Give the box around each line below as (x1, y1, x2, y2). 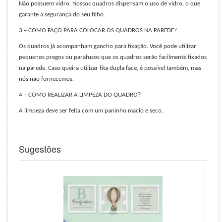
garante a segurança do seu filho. (19, 11, 105, 18)
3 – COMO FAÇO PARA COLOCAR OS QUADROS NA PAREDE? (19, 27, 177, 34)
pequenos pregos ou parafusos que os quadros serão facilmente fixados (19, 54, 207, 60)
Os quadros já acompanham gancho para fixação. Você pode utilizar (19, 43, 196, 50)
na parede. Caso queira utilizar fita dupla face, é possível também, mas (19, 65, 201, 71)
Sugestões (19, 142, 61, 155)
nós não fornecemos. (19, 76, 74, 82)
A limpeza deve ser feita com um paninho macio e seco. (19, 108, 163, 114)
